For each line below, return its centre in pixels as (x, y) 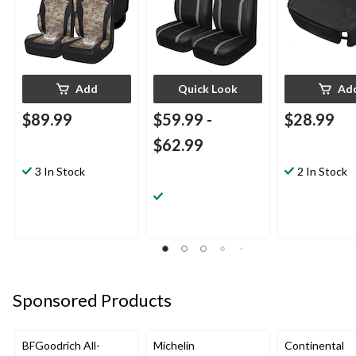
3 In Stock (60, 172)
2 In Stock (322, 172)
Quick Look (208, 89)
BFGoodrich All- (61, 345)
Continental (314, 345)
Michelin (174, 345)
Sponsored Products (92, 300)
